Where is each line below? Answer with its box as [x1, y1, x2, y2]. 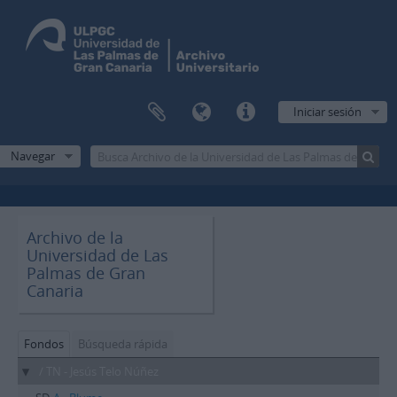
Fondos [24, 336, 64, 352]
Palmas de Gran [27, 262, 145, 284]
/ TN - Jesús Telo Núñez [39, 363, 159, 379]
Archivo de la [27, 227, 123, 248]
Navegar [10, 148, 55, 164]
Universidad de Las [27, 245, 168, 266]
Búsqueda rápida [78, 336, 167, 352]
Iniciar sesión [293, 104, 362, 120]
